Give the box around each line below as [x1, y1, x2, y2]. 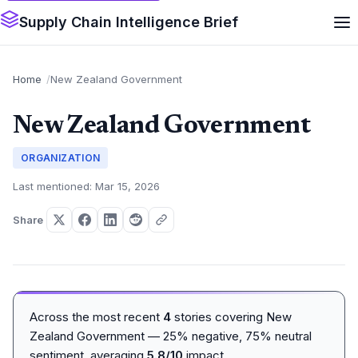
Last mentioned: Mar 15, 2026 [13, 180, 160, 193]
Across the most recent [30, 309, 163, 324]
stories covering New [171, 309, 292, 324]
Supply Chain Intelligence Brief [19, 14, 238, 30]
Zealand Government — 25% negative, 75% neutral [30, 328, 312, 344]
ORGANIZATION [21, 152, 101, 164]
